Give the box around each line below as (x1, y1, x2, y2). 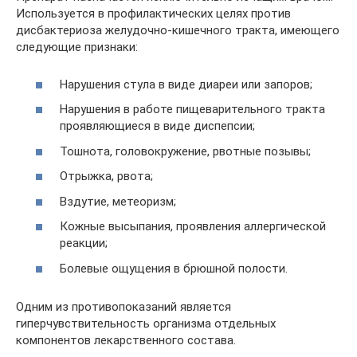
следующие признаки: (16, 40, 138, 54)
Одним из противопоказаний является (16, 299, 231, 314)
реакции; (60, 236, 108, 250)
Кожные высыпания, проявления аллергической (60, 219, 326, 233)
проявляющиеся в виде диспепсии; (60, 119, 255, 133)
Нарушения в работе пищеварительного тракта (60, 102, 325, 116)
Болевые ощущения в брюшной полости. (60, 261, 288, 276)
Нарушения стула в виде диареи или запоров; (60, 76, 312, 92)
